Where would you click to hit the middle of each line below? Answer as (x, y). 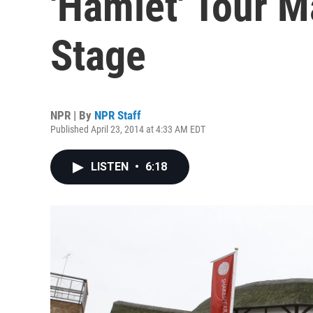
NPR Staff (118, 115)
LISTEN (111, 167)
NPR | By (72, 115)
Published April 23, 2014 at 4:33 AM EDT (128, 129)
